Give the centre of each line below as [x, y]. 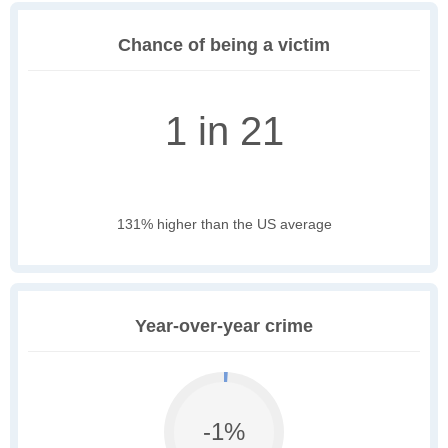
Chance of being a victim [224, 45]
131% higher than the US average [224, 224]
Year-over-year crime [224, 326]
